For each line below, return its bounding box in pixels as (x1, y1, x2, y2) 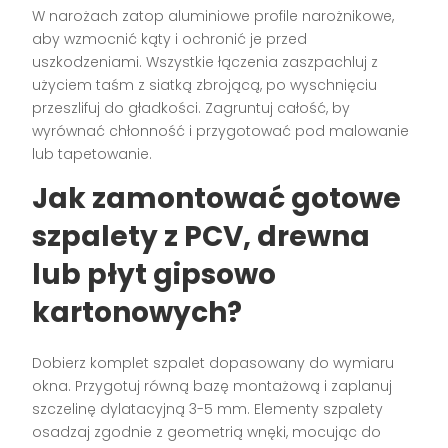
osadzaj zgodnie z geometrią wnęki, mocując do (32, 421, 382, 442)
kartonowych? (32, 292, 243, 332)
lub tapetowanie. (32, 143, 153, 164)
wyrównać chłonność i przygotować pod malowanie (32, 120, 410, 141)
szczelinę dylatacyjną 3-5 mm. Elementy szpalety (32, 398, 384, 419)
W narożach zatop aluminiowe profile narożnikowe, (32, 5, 395, 26)
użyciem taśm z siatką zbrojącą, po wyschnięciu (32, 74, 378, 95)
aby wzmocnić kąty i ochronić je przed (32, 28, 308, 49)
